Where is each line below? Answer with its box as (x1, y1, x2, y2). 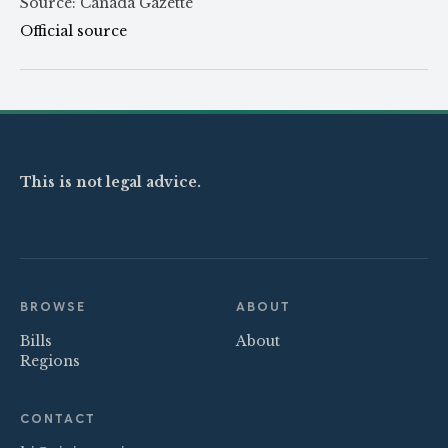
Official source (20, 22, 127, 41)
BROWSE (20, 299, 86, 315)
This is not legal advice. (20, 173, 201, 192)
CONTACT (20, 411, 96, 427)
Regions (20, 352, 80, 371)
